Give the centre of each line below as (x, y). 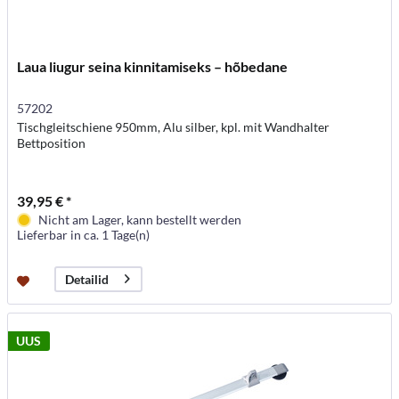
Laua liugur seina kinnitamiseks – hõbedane (153, 66)
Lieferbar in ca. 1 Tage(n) (84, 234)
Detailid (87, 280)
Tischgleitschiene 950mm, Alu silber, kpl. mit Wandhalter (174, 126)
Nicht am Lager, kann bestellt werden (140, 219)
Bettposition (52, 142)
